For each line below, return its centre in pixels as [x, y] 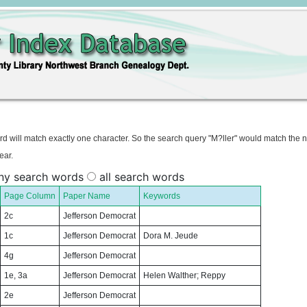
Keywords [162, 196]
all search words [140, 177]
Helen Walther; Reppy [184, 275]
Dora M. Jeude [171, 236]
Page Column [30, 196]
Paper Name [87, 196]
